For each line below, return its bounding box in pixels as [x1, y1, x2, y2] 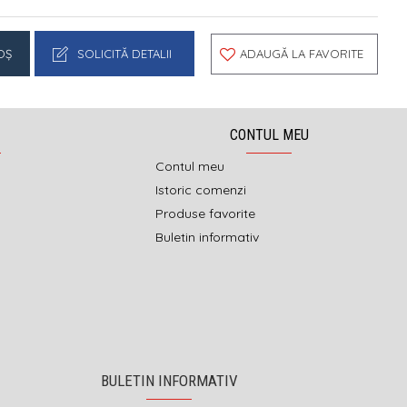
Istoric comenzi [155, 182, 246, 199]
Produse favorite [155, 205, 255, 223]
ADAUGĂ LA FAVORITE [240, 45, 363, 61]
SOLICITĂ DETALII [77, 45, 173, 61]
